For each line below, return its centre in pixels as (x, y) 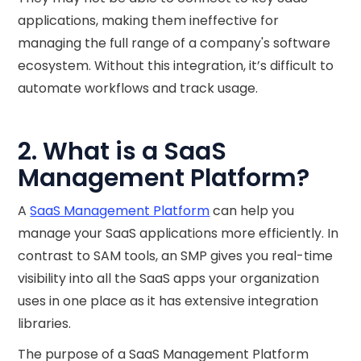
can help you (252, 210)
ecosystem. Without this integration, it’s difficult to (176, 65)
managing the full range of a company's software (174, 43)
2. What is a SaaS (122, 151)
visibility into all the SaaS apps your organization (169, 278)
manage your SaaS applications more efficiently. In (178, 233)
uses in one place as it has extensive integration (168, 301)
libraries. (45, 323)
